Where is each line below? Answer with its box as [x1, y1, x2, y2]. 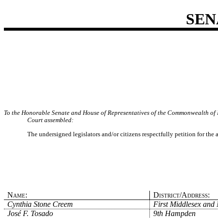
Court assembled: [27, 116, 73, 124]
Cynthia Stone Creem [7, 200, 73, 208]
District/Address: [153, 190, 210, 199]
